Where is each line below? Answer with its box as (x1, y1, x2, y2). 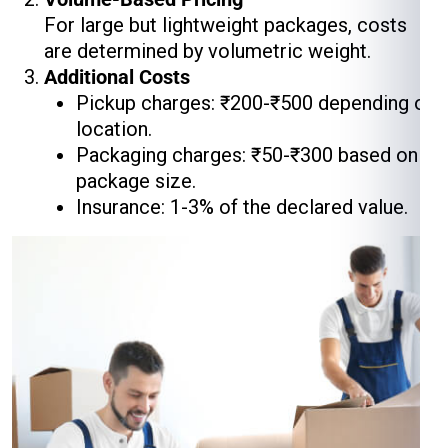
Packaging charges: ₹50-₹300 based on (76, 143, 418, 167)
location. (76, 117, 152, 141)
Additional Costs (44, 65, 190, 89)
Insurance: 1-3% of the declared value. (76, 195, 408, 219)
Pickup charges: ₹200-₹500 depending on (76, 91, 436, 115)
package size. (76, 169, 196, 193)
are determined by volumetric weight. (44, 39, 371, 63)
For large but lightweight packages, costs (44, 13, 407, 37)
